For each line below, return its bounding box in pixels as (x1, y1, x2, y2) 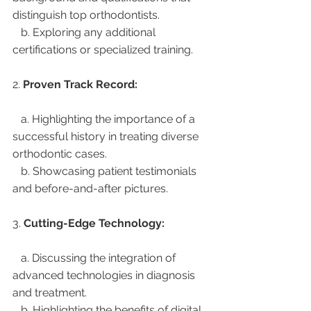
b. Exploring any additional (12, 25, 21, 39)
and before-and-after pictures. (12, 181, 168, 195)
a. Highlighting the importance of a (12, 112, 21, 126)
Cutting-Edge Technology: (24, 216, 165, 230)
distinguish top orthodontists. (12, 8, 160, 22)
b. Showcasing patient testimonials (12, 164, 21, 178)
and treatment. (12, 285, 87, 299)
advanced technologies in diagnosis (12, 268, 198, 282)
